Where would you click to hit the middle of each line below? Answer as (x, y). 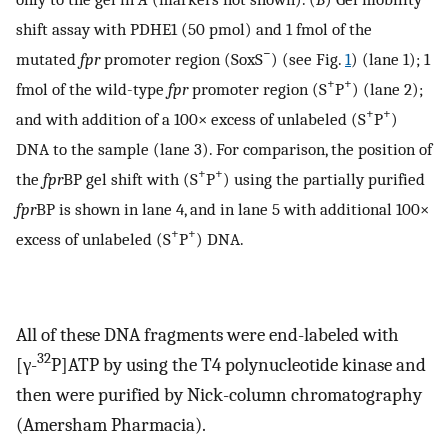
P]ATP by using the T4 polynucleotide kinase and (238, 364)
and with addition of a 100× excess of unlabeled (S (191, 118)
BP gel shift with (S (130, 178)
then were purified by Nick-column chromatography (219, 394)
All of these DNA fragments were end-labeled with (207, 334)
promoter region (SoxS (181, 58)
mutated (48, 58)
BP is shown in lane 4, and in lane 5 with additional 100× (232, 208)
